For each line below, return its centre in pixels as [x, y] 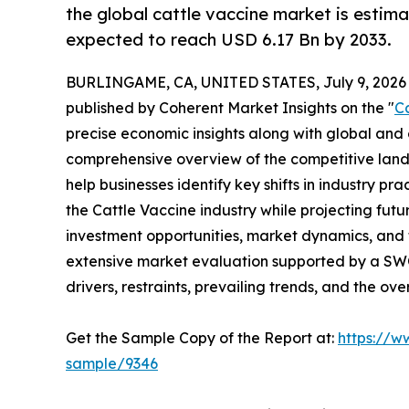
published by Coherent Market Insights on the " [230, 108]
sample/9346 [112, 364]
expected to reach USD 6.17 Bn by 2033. [229, 40]
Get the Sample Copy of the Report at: [202, 338]
